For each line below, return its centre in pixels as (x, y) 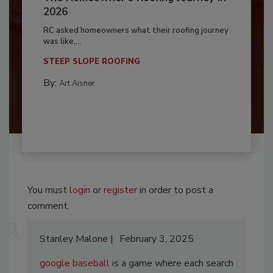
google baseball (75, 263)
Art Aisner (77, 83)
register (120, 190)
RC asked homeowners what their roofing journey (136, 30)
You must (48, 190)
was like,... (62, 41)
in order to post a (175, 190)
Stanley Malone (74, 239)
